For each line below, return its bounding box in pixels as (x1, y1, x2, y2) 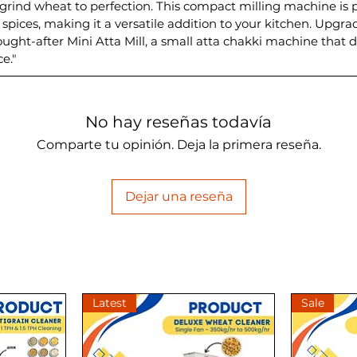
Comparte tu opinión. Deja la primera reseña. (36, 136, 321, 152)
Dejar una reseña (124, 188, 233, 204)
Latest (92, 295, 127, 310)
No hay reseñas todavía (85, 112, 272, 131)
